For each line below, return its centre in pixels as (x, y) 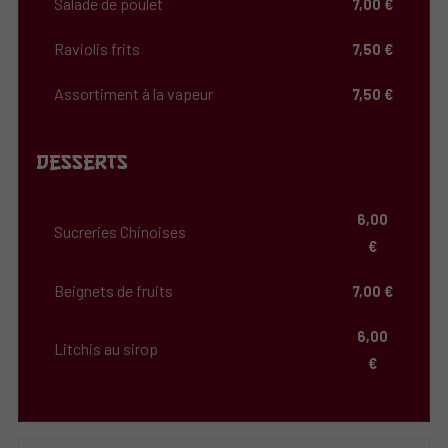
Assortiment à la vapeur (134, 93)
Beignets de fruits (114, 291)
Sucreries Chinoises (120, 232)
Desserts (82, 161)
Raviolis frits (97, 48)
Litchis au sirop (106, 349)
